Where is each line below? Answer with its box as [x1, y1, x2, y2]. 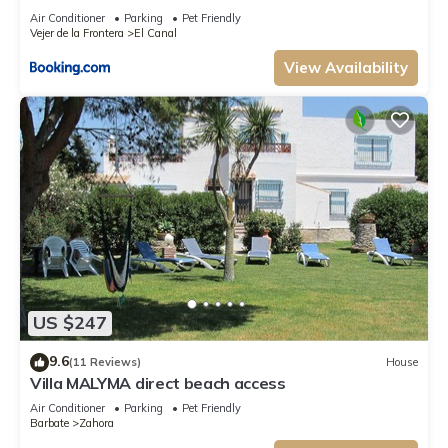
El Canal [134, 26, 177, 41]
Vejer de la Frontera [30, 26, 124, 41]
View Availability [284, 58, 408, 78]
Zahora [79, 415, 114, 430]
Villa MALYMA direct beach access [30, 372, 286, 393]
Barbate [30, 415, 69, 430]
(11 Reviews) [69, 355, 141, 370]
